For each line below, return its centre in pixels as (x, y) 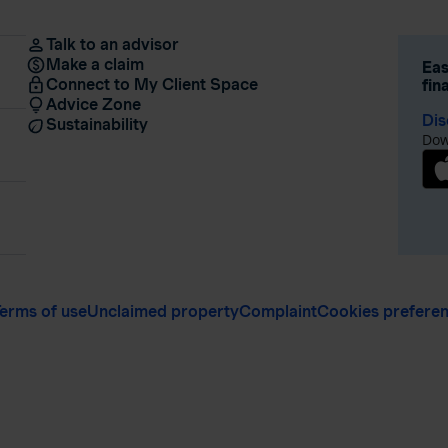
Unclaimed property (163, 311)
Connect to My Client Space (151, 84)
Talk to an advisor (112, 44)
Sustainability (96, 124)
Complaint (278, 311)
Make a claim (94, 64)
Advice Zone (93, 104)
